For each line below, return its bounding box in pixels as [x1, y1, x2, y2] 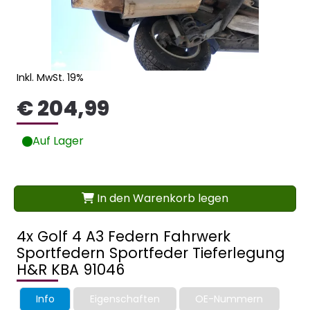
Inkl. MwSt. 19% [17, 71, 84, 85]
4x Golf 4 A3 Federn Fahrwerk [17, 226, 230, 247]
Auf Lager [33, 133, 84, 149]
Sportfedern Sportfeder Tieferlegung [17, 243, 285, 264]
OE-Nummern [195, 292, 264, 307]
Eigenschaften [89, 292, 160, 307]
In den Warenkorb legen [94, 190, 228, 207]
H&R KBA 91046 [17, 259, 125, 280]
